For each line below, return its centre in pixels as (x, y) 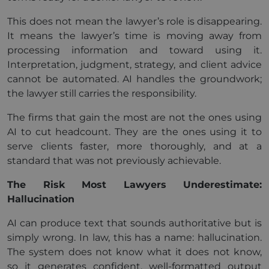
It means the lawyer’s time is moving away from (134, 36)
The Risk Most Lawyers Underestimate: (134, 185)
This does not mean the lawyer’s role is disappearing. (134, 21)
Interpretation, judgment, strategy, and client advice (134, 65)
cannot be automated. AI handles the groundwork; (134, 79)
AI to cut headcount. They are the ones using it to (134, 132)
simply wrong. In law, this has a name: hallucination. (134, 237)
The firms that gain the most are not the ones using (134, 117)
